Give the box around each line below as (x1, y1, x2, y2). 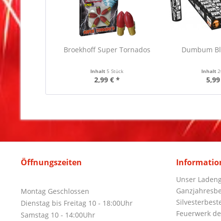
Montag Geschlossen (21, 186, 89, 196)
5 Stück (107, 68, 124, 74)
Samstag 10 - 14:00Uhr (21, 210, 95, 220)
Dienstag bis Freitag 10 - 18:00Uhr (21, 198, 133, 208)
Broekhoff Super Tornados (63, 45, 150, 54)
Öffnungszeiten (21, 157, 82, 168)
